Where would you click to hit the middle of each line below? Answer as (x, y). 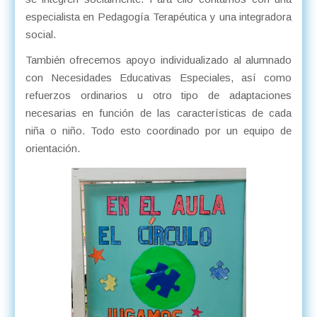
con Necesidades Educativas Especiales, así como (158, 77)
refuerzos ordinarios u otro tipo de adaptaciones (158, 95)
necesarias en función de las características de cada (158, 113)
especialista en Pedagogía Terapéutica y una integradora (158, 17)
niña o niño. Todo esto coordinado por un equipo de (158, 130)
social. (42, 35)
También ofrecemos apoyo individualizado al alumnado (158, 59)
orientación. (52, 148)
